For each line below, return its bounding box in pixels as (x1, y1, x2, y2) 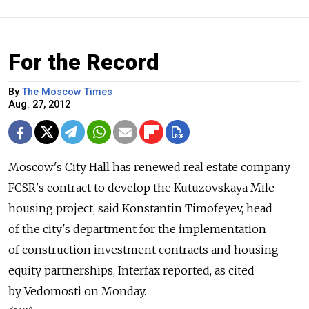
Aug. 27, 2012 (8, 99, 70, 111)
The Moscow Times (22, 86, 112, 99)
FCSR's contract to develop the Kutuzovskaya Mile (8, 181, 275, 195)
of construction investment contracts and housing (8, 243, 279, 257)
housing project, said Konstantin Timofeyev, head (8, 201, 272, 216)
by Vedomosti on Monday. (8, 284, 146, 299)
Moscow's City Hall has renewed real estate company (8, 160, 290, 175)
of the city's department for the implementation (8, 222, 266, 237)
